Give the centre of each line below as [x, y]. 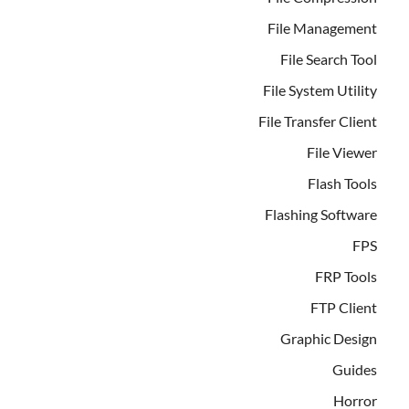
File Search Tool [329, 58]
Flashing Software [321, 214]
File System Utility [320, 89]
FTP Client [344, 307]
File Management [322, 27]
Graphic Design [329, 338]
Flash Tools [342, 183]
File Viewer [342, 152]
